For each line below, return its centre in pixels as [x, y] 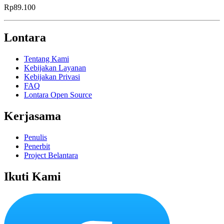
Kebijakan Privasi [52, 77]
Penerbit [37, 146]
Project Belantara [51, 155]
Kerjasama [32, 116]
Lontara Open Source [58, 95]
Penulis [35, 137]
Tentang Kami [46, 59]
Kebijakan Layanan [55, 68]
